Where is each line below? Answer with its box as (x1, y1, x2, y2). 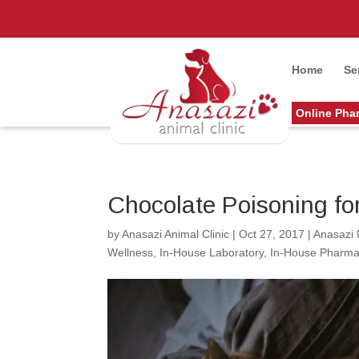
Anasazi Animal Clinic (122, 228, 230, 240)
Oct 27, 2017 (239, 228, 305, 240)
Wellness (107, 246, 154, 259)
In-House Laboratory (159, 246, 264, 259)
